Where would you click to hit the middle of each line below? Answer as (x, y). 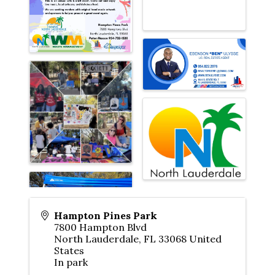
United (205, 239)
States (69, 251)
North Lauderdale (96, 239)
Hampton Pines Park (106, 216)
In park (71, 262)
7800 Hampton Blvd (100, 227)
